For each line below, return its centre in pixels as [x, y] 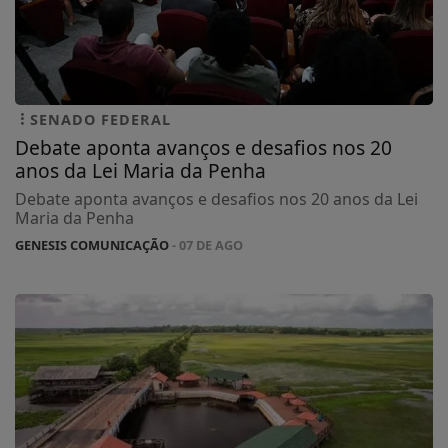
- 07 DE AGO [206, 244]
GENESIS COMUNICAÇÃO [92, 244]
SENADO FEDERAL [100, 119]
